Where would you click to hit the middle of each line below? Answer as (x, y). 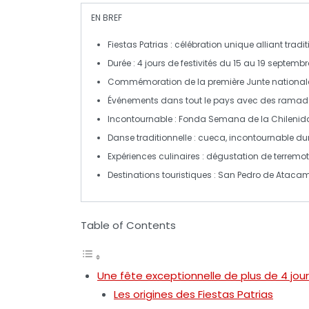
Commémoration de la (158, 81)
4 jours (151, 63)
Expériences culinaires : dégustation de (191, 156)
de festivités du (199, 63)
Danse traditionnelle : (153, 137)
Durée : (122, 63)
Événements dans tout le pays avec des (193, 100)
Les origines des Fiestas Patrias (193, 294)
